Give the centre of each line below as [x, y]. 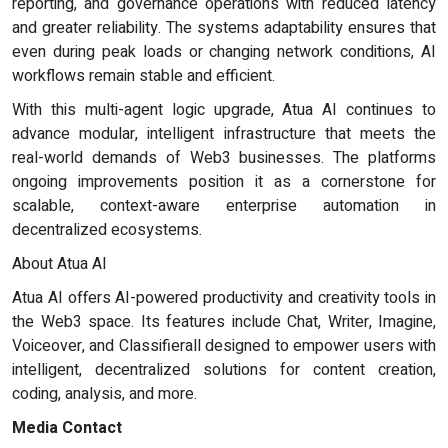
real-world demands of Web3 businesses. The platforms [224, 157]
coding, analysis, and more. [104, 393]
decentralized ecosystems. [107, 229]
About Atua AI [59, 263]
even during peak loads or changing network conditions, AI [224, 51]
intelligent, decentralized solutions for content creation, [224, 369]
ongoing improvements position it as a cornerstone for [224, 181]
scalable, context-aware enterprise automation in [224, 205]
